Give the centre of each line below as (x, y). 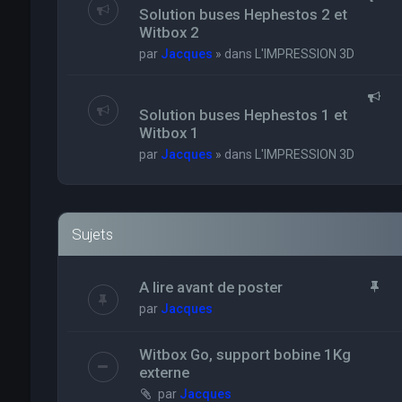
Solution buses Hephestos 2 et (243, 14)
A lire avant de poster (210, 287)
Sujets (92, 234)
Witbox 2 (169, 32)
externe (164, 372)
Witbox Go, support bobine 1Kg (245, 354)
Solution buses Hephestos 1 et (243, 115)
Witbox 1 (169, 133)
